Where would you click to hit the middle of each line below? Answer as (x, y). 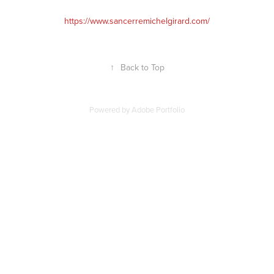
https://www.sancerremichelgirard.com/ (137, 21)
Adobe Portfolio (158, 110)
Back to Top (142, 68)
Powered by (110, 110)
